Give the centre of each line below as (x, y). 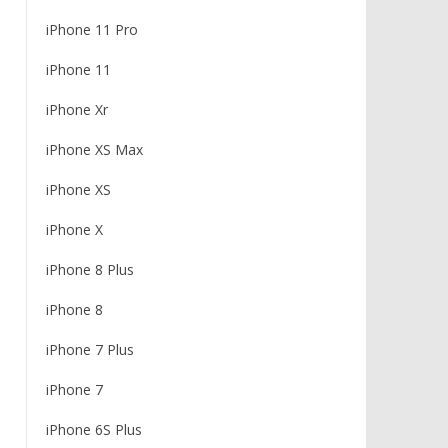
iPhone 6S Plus (93, 429)
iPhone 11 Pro (91, 29)
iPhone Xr (76, 109)
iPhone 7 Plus (89, 349)
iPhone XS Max (94, 149)
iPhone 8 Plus (89, 269)
